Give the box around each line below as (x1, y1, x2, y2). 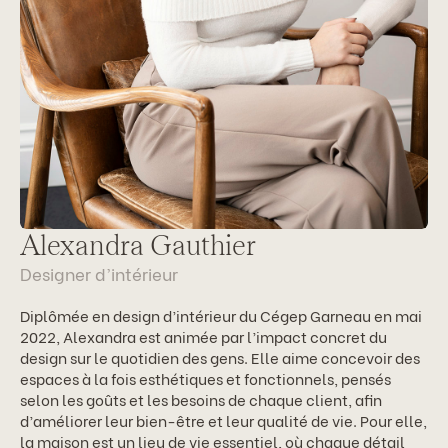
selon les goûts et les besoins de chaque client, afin (20, 387, 382, 410)
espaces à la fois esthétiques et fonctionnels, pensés (20, 366, 391, 389)
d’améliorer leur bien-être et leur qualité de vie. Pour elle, (20, 408, 427, 431)
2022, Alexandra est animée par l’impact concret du (20, 324, 387, 347)
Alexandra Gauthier (20, 227, 256, 263)
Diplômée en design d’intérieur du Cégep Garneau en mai (20, 303, 422, 326)
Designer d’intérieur (20, 260, 178, 286)
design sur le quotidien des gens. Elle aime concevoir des (20, 345, 420, 368)
